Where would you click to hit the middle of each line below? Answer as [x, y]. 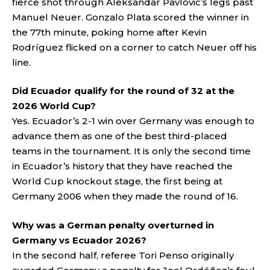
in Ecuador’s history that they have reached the [122, 166]
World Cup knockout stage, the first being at [117, 181]
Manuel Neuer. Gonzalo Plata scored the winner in [130, 17]
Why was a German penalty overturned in [113, 225]
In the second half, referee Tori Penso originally [123, 255]
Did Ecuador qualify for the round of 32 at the [123, 91]
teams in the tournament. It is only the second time [131, 151]
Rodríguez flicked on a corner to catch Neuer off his [134, 47]
